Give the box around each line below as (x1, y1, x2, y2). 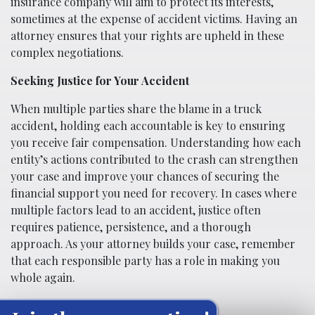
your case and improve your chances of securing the (11, 168, 279, 184)
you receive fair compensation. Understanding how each (11, 134, 301, 150)
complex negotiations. (11, 44, 124, 60)
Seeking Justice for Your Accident (11, 72, 189, 88)
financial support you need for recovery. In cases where (11, 185, 297, 200)
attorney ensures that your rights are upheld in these (11, 27, 284, 43)
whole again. (11, 269, 75, 285)
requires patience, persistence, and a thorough (11, 219, 251, 234)
